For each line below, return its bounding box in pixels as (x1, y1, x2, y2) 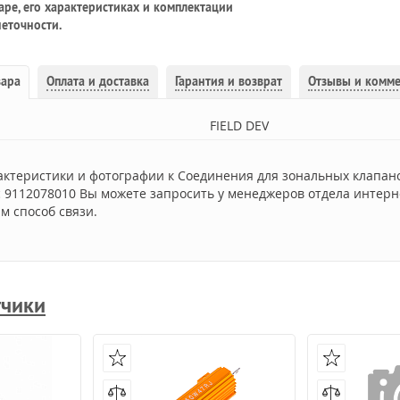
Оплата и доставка (46, 73, 149, 89)
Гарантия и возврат (175, 73, 282, 89)
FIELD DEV (210, 117, 269, 134)
